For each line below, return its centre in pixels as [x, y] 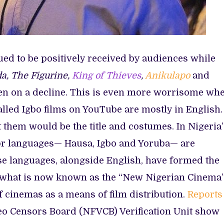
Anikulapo [167, 75]
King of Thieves [106, 75]
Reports [205, 194]
